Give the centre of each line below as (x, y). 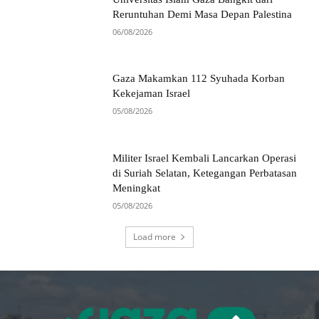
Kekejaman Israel (152, 94)
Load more (155, 236)
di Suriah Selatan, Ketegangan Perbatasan (205, 173)
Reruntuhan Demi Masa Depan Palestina (203, 14)
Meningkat (137, 188)
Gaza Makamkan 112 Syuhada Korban (199, 79)
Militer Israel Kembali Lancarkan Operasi (205, 158)
